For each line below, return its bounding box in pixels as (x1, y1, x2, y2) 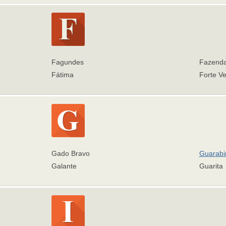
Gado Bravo (51, 149, 90, 157)
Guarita (199, 162, 223, 170)
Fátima (51, 71, 74, 79)
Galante (51, 162, 77, 170)
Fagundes (51, 58, 84, 66)
